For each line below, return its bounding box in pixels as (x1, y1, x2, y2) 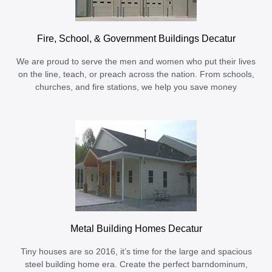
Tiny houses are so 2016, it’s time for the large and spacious (20, 247, 252, 257)
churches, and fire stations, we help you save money (35, 83, 237, 92)
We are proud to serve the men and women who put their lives (16, 57, 256, 67)
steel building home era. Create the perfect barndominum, (24, 260, 248, 270)
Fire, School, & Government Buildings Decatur (36, 33, 236, 44)
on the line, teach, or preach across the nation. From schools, (18, 70, 254, 80)
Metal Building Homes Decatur (70, 223, 202, 234)
